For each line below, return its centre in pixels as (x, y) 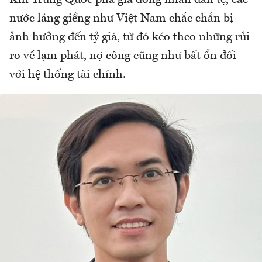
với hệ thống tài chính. (69, 75)
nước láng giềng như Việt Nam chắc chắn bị (121, 19)
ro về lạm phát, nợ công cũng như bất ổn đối (123, 56)
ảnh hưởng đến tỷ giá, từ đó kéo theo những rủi (130, 38)
